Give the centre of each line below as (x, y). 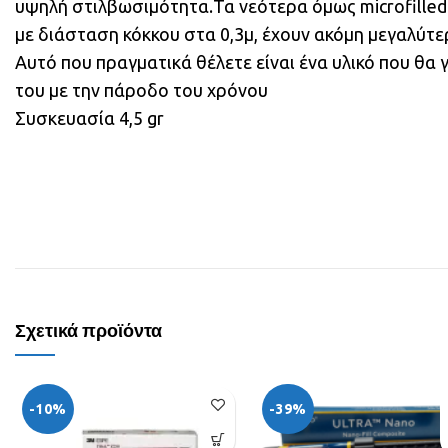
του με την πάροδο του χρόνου (141, 90)
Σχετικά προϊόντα (88, 331)
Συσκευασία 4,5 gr (89, 118)
